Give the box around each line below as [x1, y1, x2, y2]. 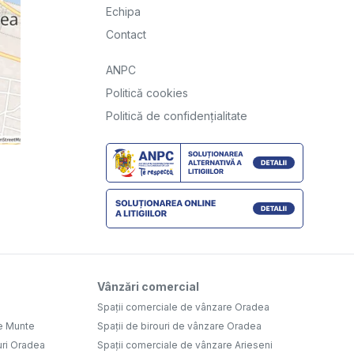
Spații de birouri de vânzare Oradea [97, 319, 262, 332]
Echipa [106, 4, 141, 18]
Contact [106, 27, 146, 41]
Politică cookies [106, 85, 188, 100]
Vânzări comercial [97, 279, 199, 293]
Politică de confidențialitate [106, 108, 247, 122]
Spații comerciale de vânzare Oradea [97, 300, 269, 313]
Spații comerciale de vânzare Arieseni [97, 338, 273, 351]
